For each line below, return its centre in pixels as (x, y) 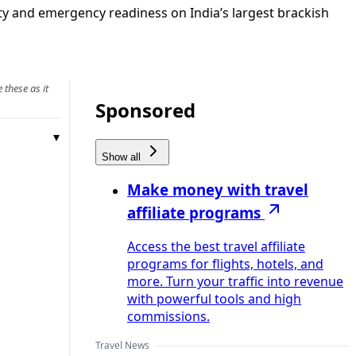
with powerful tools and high (214, 299)
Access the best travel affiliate (216, 247)
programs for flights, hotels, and (225, 264)
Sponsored (145, 110)
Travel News (122, 346)
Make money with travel (218, 190)
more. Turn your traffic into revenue (235, 282)
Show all (123, 157)
